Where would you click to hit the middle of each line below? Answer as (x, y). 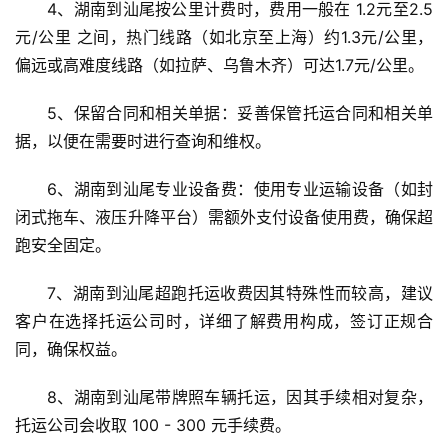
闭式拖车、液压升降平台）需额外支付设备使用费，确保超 (224, 217)
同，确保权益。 (71, 349)
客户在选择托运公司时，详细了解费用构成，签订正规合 (224, 321)
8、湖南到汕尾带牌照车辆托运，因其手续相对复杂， (240, 397)
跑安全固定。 (63, 245)
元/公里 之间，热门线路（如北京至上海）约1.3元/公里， (224, 37)
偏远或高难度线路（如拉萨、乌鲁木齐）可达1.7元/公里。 (219, 65)
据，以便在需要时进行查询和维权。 (143, 141)
